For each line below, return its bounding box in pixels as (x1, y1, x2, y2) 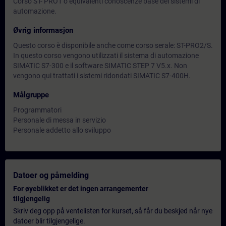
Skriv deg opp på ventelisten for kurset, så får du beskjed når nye (13, 207, 212, 215)
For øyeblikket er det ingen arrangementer (13, 185, 148, 193)
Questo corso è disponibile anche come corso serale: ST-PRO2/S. (13, 41, 213, 49)
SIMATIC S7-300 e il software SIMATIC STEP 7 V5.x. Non (13, 62, 187, 70)
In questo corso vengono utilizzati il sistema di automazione (13, 51, 199, 60)
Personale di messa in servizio (13, 116, 106, 124)
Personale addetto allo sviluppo (13, 126, 111, 134)
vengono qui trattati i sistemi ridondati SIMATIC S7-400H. (13, 72, 191, 80)
